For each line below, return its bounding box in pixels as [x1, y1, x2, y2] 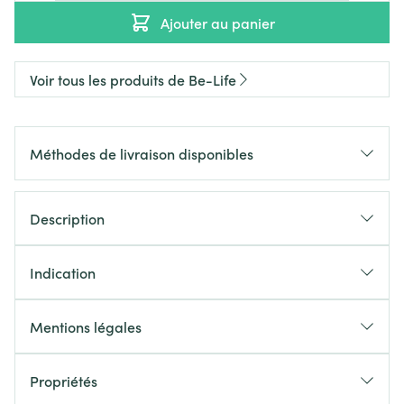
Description [30, 208, 105, 228]
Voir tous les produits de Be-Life [30, 69, 236, 89]
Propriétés [30, 371, 97, 390]
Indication [30, 262, 96, 282]
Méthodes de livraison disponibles [30, 143, 253, 163]
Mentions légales [30, 317, 142, 336]
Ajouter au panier [160, 13, 275, 32]
